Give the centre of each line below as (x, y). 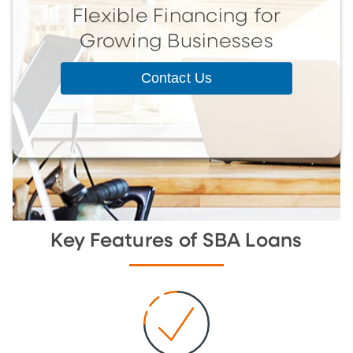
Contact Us (176, 78)
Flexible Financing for (176, 16)
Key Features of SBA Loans (176, 241)
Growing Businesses (176, 41)
